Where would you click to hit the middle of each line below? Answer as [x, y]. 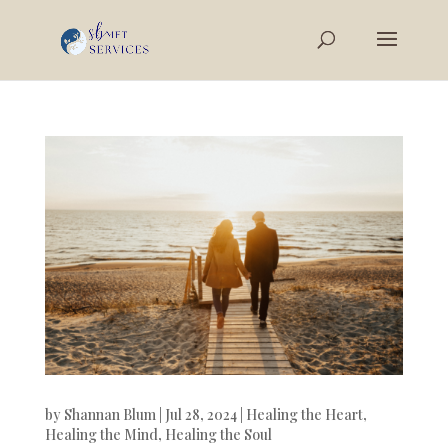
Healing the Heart [304, 414]
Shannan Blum [109, 414]
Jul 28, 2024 [200, 414]
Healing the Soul [218, 434]
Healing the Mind [101, 434]
